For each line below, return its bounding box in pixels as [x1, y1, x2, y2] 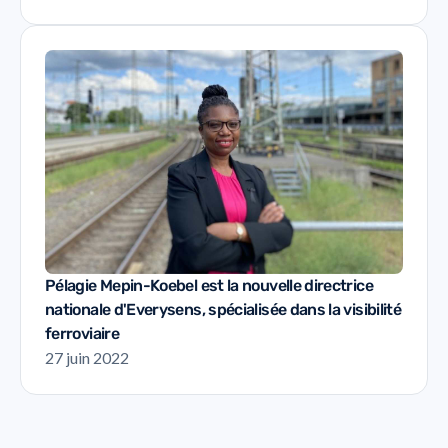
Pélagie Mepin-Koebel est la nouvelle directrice [45, 276, 373, 296]
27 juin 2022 [45, 348, 129, 368]
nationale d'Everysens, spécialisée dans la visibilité [45, 300, 402, 320]
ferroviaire [45, 324, 119, 344]
